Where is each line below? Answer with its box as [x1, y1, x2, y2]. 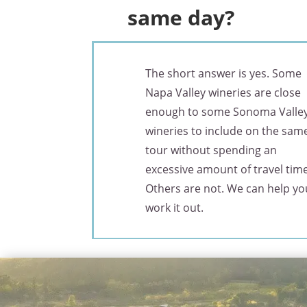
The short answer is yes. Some [145, 65, 302, 81]
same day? [127, 3, 235, 32]
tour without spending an [145, 142, 278, 158]
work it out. [145, 199, 204, 215]
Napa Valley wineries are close [145, 84, 302, 100]
